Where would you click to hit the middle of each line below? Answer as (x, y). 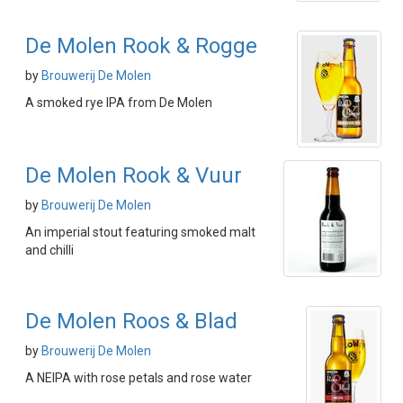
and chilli (49, 250)
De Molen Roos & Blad (131, 321)
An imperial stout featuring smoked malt (140, 232)
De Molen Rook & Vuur (134, 175)
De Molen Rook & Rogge (141, 46)
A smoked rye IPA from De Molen (119, 103)
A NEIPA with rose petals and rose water (139, 378)
